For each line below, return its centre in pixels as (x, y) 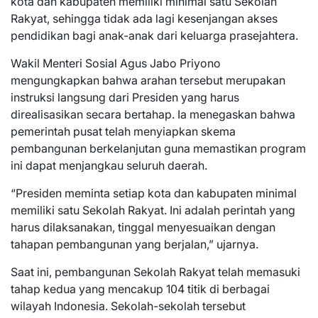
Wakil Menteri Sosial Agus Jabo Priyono (116, 63)
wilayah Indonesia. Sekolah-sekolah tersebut (128, 306)
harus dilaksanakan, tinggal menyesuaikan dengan (143, 227)
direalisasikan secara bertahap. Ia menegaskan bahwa (153, 114)
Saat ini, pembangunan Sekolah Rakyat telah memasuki (155, 272)
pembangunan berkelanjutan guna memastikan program (158, 148)
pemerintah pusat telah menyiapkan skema (123, 131)
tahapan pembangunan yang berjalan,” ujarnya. (135, 244)
